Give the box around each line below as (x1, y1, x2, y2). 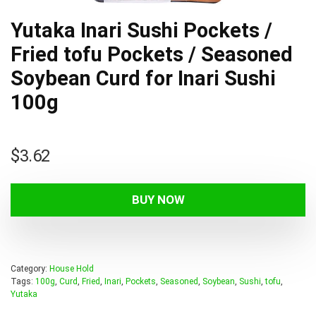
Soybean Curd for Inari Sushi (11, 66, 276, 90)
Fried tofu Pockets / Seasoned (11, 42, 293, 66)
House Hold (49, 264, 94, 274)
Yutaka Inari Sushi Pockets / (11, 18, 272, 42)
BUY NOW (131, 193, 185, 207)
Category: (11, 264, 49, 274)
